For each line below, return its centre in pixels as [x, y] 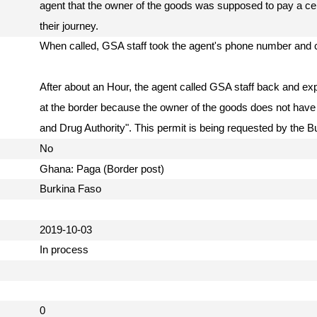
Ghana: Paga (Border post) [105, 169]
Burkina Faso [73, 189]
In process [67, 250]
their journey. [72, 26]
